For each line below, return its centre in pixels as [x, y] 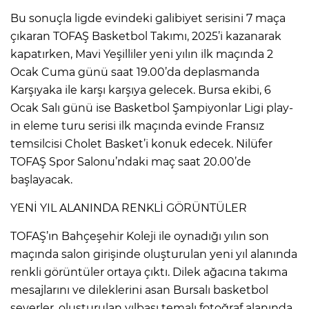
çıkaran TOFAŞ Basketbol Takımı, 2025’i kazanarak [146, 36]
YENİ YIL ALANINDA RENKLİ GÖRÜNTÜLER [129, 208]
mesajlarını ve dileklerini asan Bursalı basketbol [139, 290]
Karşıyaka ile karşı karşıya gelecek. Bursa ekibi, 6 [141, 90]
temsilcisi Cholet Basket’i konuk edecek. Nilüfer [141, 143]
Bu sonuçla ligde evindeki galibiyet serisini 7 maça [148, 18]
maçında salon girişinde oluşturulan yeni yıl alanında [154, 254]
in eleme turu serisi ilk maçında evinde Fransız [137, 126]
